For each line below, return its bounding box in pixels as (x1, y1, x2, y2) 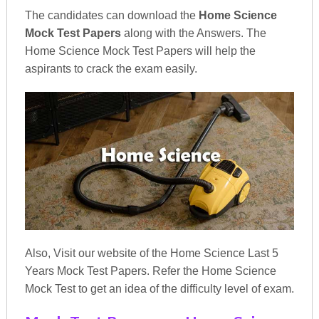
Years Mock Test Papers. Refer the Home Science (24, 264, 276, 277)
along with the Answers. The (120, 27, 266, 39)
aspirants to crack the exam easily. (24, 63, 197, 75)
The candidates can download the (24, 9, 199, 21)
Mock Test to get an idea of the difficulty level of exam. (24, 282, 294, 295)
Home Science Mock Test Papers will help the (24, 45, 256, 57)
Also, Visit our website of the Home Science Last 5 (24, 246, 278, 259)
